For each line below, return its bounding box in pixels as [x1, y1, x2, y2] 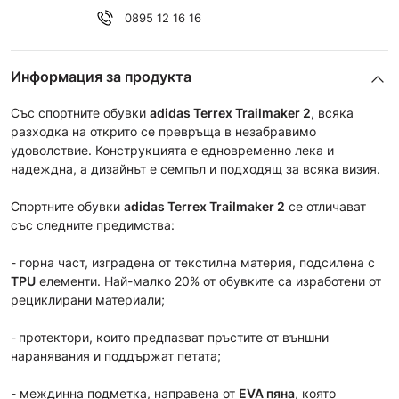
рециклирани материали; [11, 292, 165, 307]
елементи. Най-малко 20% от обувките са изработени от [36, 273, 381, 289]
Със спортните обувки [11, 105, 150, 120]
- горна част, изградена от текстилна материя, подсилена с [11, 255, 375, 270]
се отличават [285, 199, 366, 214]
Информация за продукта [11, 68, 191, 85]
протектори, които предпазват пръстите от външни [19, 330, 329, 345]
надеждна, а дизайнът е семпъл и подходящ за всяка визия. [11, 161, 380, 176]
